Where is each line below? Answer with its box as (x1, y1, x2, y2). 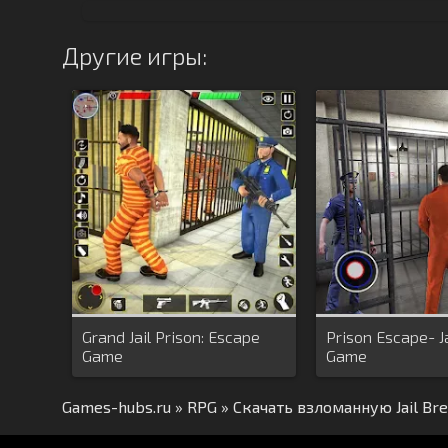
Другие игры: (62, 41, 207, 70)
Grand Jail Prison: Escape (82, 327, 260, 346)
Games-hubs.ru (62, 397, 171, 416)
